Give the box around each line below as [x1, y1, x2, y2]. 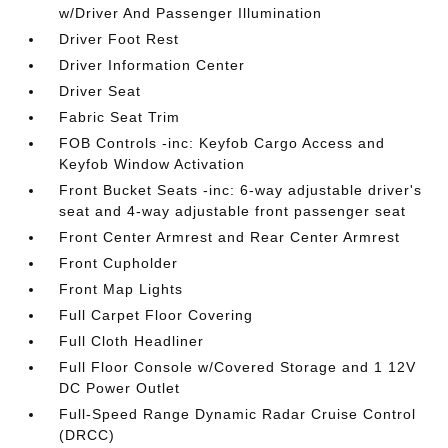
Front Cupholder [59, 254, 179, 271]
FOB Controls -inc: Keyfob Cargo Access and [59, 134, 386, 151]
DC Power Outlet [59, 379, 181, 396]
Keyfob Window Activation [59, 155, 246, 172]
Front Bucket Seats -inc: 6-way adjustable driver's [59, 181, 423, 198]
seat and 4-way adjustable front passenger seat [59, 202, 407, 219]
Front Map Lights [59, 280, 184, 297]
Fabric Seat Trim [59, 108, 181, 125]
